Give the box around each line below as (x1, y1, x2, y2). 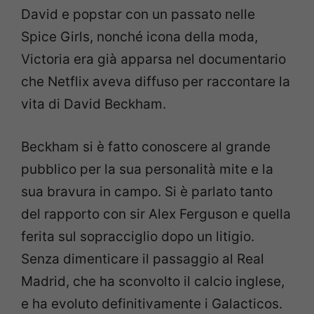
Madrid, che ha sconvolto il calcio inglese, (21, 273, 285, 289)
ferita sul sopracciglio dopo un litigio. (21, 228, 254, 245)
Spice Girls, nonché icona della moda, (21, 29, 258, 46)
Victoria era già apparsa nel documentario (21, 51, 286, 68)
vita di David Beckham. (21, 96, 166, 113)
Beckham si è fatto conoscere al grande (21, 138, 271, 155)
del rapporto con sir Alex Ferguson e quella (21, 205, 291, 222)
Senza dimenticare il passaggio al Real (21, 250, 264, 267)
